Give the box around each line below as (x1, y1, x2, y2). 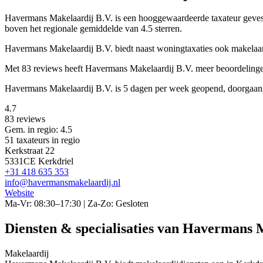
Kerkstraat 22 (5, 146, 55, 156)
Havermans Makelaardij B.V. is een (5, 13, 139, 23)
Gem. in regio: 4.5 (5, 124, 72, 135)
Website (5, 188, 34, 198)
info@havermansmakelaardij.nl (5, 177, 120, 188)
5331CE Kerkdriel (5, 156, 73, 167)
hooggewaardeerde (139, 13, 211, 23)
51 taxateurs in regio (5, 135, 80, 146)
